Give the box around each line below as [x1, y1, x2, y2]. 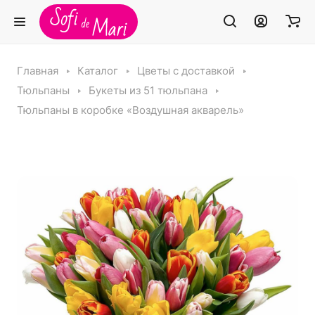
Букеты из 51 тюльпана [89, 84, 207, 97]
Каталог [77, 65, 118, 77]
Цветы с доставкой [137, 65, 235, 77]
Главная [17, 65, 58, 77]
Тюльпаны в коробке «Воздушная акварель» [17, 104, 244, 117]
